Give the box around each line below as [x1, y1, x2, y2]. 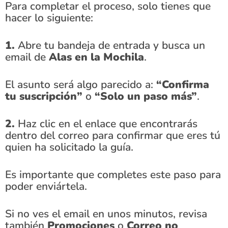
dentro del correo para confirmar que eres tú [5, 128, 220, 142]
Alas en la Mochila [49, 50, 144, 64]
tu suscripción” [5, 89, 82, 103]
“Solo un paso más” [95, 89, 197, 103]
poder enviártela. [5, 179, 87, 193]
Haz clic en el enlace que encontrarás [15, 117, 197, 131]
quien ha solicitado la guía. [5, 140, 133, 154]
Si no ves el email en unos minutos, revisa [5, 207, 207, 221]
